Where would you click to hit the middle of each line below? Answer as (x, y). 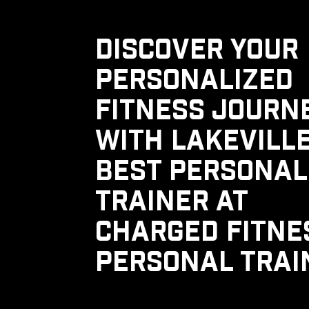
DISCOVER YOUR (197, 50)
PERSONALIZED (194, 81)
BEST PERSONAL (201, 172)
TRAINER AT (171, 202)
